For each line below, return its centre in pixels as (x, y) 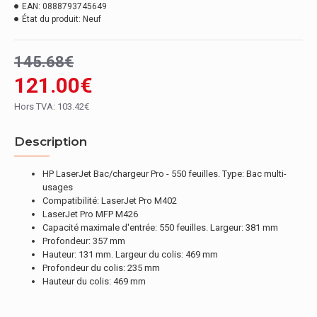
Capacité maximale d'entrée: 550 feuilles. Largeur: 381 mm (160, 227)
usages (58, 187)
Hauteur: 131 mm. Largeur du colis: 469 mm (130, 254)
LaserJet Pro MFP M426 (90, 214)
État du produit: (51, 19)
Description (51, 142)
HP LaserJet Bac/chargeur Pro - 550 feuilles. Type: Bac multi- (165, 174)
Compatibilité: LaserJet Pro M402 (110, 201)
